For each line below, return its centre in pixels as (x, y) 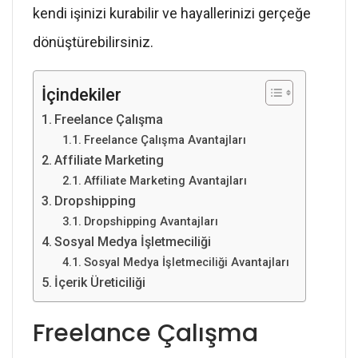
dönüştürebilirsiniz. (93, 42)
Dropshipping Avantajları (151, 221)
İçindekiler (82, 94)
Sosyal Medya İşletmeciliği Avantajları (186, 262)
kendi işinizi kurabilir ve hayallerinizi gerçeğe (172, 13)
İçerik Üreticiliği (100, 282)
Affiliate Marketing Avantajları (165, 181)
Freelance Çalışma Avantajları (165, 140)
